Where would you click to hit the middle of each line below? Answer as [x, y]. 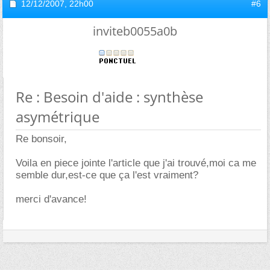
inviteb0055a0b [135, 31]
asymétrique [58, 116]
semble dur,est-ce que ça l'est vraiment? [107, 175]
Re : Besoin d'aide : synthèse [109, 96]
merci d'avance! [51, 199]
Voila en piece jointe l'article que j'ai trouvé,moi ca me [136, 163]
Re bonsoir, [41, 139]
